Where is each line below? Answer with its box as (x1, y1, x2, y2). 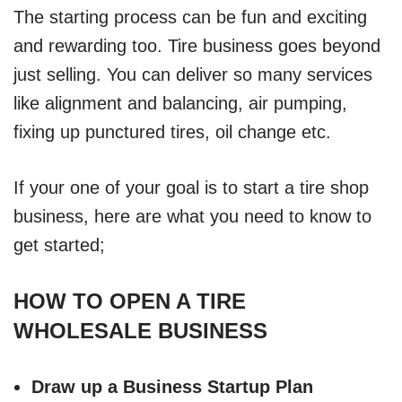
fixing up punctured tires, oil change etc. (13, 121, 331, 142)
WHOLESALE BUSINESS (13, 318, 267, 343)
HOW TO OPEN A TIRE (13, 288, 246, 313)
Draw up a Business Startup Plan (31, 376, 313, 397)
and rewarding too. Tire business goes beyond (13, 35, 380, 56)
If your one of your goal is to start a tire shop (13, 177, 369, 197)
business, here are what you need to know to (13, 205, 371, 226)
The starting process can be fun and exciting (13, 6, 367, 27)
